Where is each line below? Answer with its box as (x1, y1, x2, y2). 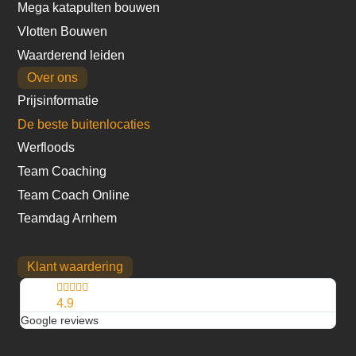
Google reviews (20, 313, 99, 327)
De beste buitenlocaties (17, 117, 151, 131)
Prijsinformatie (17, 94, 99, 108)
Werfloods (17, 141, 75, 155)
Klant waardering (27, 259, 124, 273)
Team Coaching (17, 164, 107, 178)
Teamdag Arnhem (17, 211, 118, 226)
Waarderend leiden (17, 48, 126, 62)
